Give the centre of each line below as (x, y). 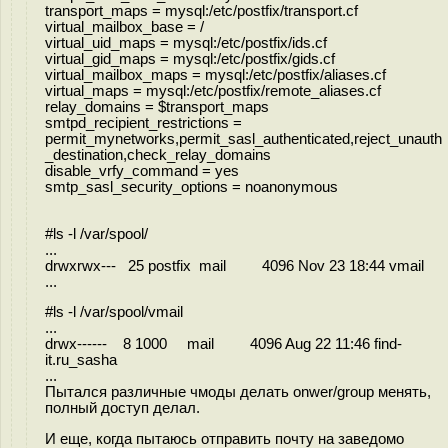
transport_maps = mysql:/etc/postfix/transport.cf (201, 10)
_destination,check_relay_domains (158, 154)
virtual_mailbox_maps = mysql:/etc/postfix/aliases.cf (215, 74)
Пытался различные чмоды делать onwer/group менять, (238, 392)
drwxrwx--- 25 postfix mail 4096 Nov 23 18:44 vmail (234, 265)
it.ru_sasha (81, 360)
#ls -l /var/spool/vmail (114, 312)
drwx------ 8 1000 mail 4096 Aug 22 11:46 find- (223, 344)
